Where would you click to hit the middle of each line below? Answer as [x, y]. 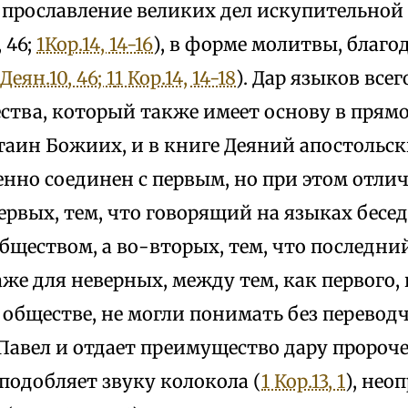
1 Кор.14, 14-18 [175, 77]
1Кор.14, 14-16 [95, 44]
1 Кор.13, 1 [303, 381]
